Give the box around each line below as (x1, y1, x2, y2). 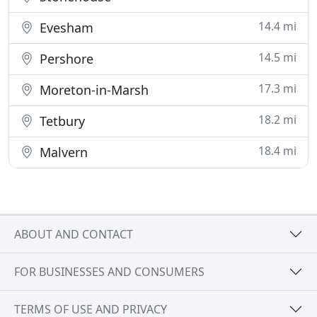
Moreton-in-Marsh (36, 81, 149, 98)
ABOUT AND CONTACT (14, 226, 133, 242)
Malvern (36, 144, 88, 161)
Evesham (36, 19, 93, 36)
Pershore (36, 50, 93, 67)
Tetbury (36, 113, 85, 129)
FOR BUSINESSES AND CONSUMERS (14, 263, 204, 279)
